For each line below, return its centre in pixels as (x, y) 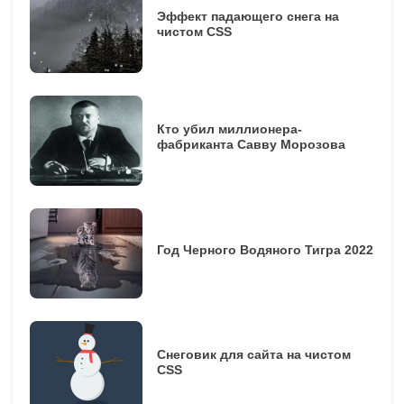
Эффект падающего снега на (248, 16)
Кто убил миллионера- (229, 129)
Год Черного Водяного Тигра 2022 (265, 249)
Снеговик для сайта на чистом (253, 354)
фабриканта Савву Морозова (251, 144)
